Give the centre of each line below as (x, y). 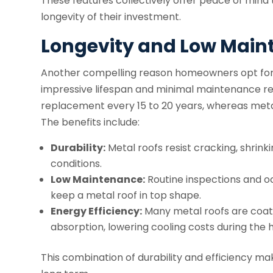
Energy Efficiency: (97, 211)
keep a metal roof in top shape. (126, 196)
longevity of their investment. (111, 17)
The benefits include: (90, 122)
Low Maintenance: (98, 180)
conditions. (76, 164)
